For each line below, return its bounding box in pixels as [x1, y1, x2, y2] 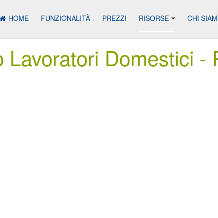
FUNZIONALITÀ [41, 13, 90, 23]
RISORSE [139, 13, 169, 23]
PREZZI [102, 13, 127, 23]
